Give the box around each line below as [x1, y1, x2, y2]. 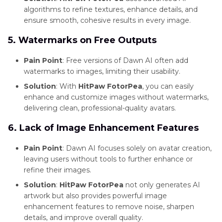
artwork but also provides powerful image [24, 191, 167, 201]
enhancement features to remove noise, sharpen [24, 202, 194, 212]
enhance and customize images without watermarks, [24, 93, 209, 102]
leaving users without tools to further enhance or [24, 155, 193, 164]
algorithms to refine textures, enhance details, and [24, 5, 198, 14]
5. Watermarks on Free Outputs [8, 35, 157, 46]
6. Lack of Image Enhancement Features [8, 122, 199, 134]
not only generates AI [123, 180, 200, 190]
